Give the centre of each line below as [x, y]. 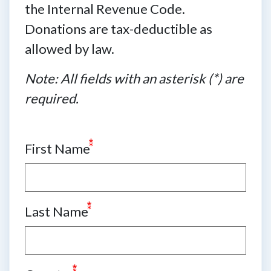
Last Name [57, 212]
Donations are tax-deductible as [119, 29]
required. [52, 99]
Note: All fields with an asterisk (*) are [134, 79]
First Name [57, 149]
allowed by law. [70, 49]
